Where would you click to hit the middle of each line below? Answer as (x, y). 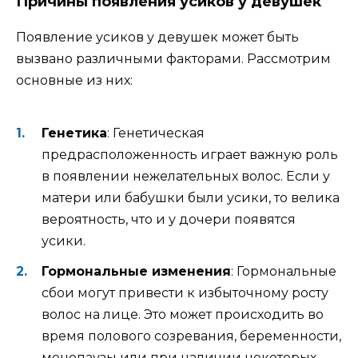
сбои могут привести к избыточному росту (185, 292)
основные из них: (74, 81)
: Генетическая (156, 133)
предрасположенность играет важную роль (190, 154)
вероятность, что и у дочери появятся (169, 219)
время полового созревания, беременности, (191, 336)
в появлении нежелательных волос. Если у (186, 176)
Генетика (74, 133)
